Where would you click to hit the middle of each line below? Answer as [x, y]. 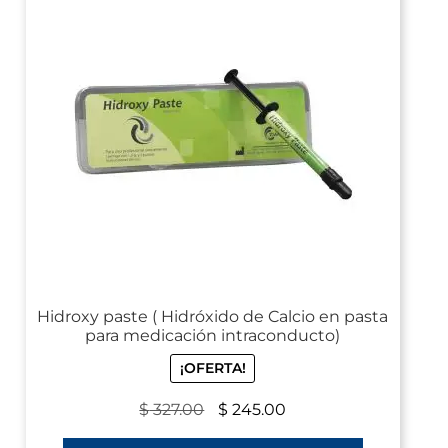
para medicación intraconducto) [213, 335]
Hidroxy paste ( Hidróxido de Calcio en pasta [213, 316]
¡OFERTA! [212, 368]
